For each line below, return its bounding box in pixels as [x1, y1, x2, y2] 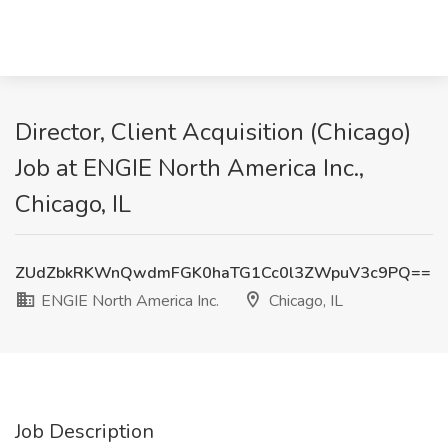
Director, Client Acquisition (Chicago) [15, 116, 411, 148]
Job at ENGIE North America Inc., [15, 152, 364, 184]
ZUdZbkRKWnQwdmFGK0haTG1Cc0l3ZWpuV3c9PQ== [15, 262, 431, 284]
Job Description [15, 418, 154, 445]
